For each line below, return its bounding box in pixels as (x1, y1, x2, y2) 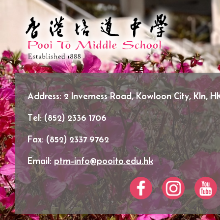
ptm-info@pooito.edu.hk (54, 155, 153, 166)
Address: (27, 90, 64, 101)
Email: (27, 155, 54, 166)
